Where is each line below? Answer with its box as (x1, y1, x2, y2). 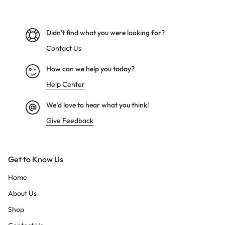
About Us (8, 189, 37, 198)
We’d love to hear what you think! (46, 100, 149, 110)
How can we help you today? (46, 64, 135, 74)
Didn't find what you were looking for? (46, 28, 165, 38)
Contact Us (46, 44, 81, 53)
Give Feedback (46, 116, 93, 126)
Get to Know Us (8, 154, 63, 165)
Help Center (46, 80, 85, 89)
